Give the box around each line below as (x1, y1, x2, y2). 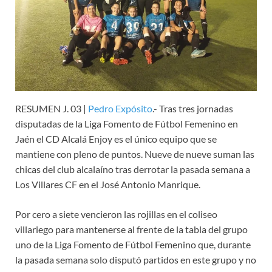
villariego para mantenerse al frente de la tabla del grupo (15, 223, 248, 235)
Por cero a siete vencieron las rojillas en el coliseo (15, 208, 217, 220)
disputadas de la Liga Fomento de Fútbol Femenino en (15, 117, 238, 129)
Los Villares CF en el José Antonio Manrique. (15, 178, 200, 190)
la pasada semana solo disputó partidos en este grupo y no (15, 253, 256, 265)
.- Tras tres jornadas (152, 102, 233, 114)
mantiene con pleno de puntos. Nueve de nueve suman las (15, 148, 254, 160)
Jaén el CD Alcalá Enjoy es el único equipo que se (15, 132, 217, 144)
